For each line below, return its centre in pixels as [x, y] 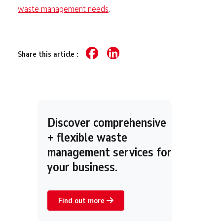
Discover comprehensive [107, 123]
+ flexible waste [87, 138]
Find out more [83, 201]
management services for [110, 152]
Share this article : [49, 55]
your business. [82, 167]
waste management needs [63, 9]
